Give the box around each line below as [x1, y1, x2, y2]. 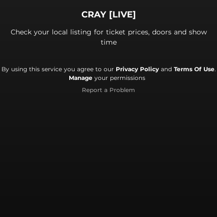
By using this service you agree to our [1, 65, 116, 73]
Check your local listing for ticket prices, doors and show [10, 27, 207, 36]
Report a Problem [82, 86, 135, 93]
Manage [69, 74, 93, 81]
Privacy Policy [115, 65, 159, 73]
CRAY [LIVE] [81, 9, 136, 20]
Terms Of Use [173, 65, 215, 73]
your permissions [93, 74, 145, 81]
